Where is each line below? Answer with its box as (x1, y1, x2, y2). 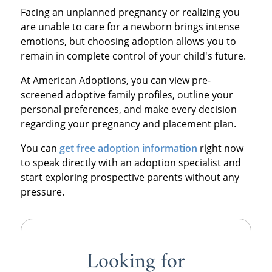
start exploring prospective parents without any (20, 170, 239, 184)
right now (197, 141, 243, 155)
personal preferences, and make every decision (20, 102, 237, 116)
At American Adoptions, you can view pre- (20, 73, 211, 87)
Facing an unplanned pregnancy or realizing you (20, 5, 240, 19)
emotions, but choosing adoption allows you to (20, 34, 236, 48)
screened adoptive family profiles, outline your (20, 87, 233, 101)
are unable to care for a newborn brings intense (20, 19, 240, 33)
